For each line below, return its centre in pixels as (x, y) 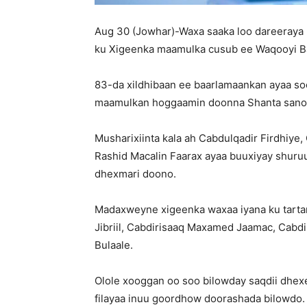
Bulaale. (114, 245)
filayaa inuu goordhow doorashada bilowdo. (200, 298)
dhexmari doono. (135, 174)
